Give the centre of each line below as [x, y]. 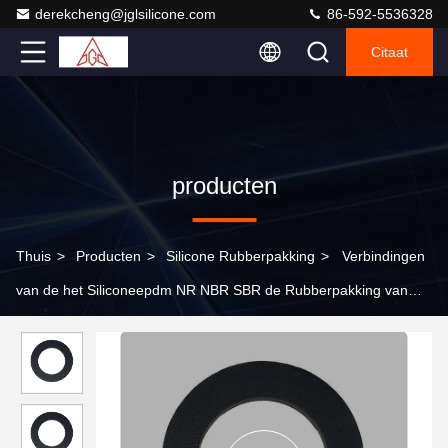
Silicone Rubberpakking [240, 256]
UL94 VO [45, 324]
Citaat [389, 52]
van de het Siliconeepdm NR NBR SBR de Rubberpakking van [212, 290]
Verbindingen [383, 256]
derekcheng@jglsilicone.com [125, 14]
